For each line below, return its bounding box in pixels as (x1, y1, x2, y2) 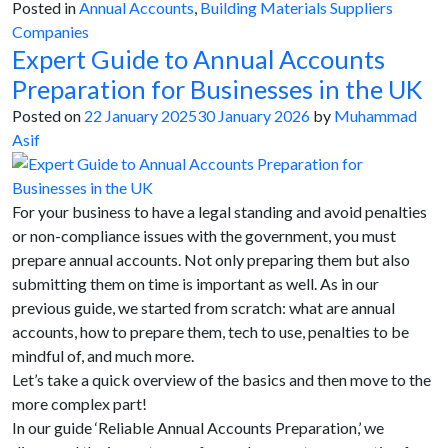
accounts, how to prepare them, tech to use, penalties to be (12, 322, 409, 341)
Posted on (12, 106, 84, 125)
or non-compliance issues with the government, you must (12, 226, 396, 245)
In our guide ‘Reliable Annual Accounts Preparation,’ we (12, 418, 384, 437)
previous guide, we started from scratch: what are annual (12, 298, 395, 317)
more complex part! (12, 394, 147, 413)
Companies (12, 22, 89, 41)
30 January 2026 (197, 106, 310, 125)
